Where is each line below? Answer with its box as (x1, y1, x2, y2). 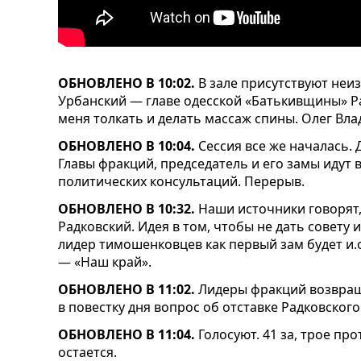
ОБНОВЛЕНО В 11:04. (58, 325, 198, 343)
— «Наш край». (58, 252, 151, 271)
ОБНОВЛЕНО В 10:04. (58, 136, 195, 155)
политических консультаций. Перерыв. (58, 172, 305, 190)
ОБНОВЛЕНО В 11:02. (58, 280, 198, 298)
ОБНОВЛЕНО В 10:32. (58, 199, 195, 218)
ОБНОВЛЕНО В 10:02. (58, 73, 195, 92)
